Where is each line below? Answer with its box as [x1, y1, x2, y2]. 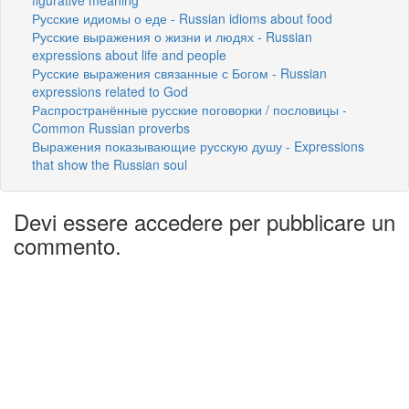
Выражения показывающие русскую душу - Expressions [32, 136, 364, 155]
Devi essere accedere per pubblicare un [14, 204, 395, 237]
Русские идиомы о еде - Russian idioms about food [32, 8, 332, 27]
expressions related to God [32, 81, 188, 100]
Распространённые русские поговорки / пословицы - [32, 100, 347, 119]
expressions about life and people [32, 45, 226, 64]
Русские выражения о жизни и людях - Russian [32, 26, 312, 46]
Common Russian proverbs [32, 118, 190, 137]
